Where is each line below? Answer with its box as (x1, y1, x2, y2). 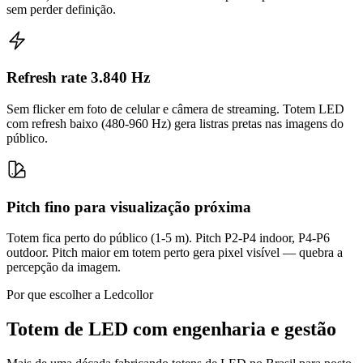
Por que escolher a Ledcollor (6, 288, 153, 302)
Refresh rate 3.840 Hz (6, 69, 150, 87)
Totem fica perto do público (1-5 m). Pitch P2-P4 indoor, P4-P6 (6, 231, 330, 246)
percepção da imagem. (6, 260, 121, 275)
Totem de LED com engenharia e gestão (6, 318, 336, 340)
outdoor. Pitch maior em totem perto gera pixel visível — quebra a (6, 246, 343, 260)
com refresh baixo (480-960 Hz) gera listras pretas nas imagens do (6, 117, 344, 130)
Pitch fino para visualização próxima (6, 198, 251, 216)
